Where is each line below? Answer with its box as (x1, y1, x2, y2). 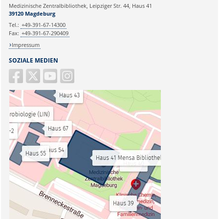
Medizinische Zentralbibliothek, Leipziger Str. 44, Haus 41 (8, 1, 152, 9)
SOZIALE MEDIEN (8, 56, 58, 65)
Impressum (12, 41, 40, 48)
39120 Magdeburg (8, 9, 55, 17)
